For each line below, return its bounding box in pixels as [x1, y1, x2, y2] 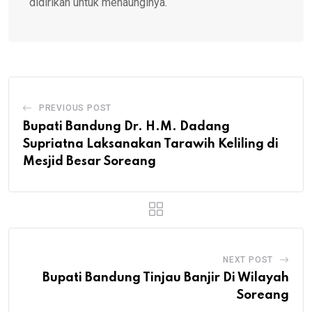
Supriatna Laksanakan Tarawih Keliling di [23, 137, 279, 150]
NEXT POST [222, 254, 274, 265]
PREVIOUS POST [38, 102, 112, 113]
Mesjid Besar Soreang [23, 155, 156, 168]
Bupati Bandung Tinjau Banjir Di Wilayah [42, 271, 289, 284]
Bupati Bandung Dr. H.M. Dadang [23, 120, 230, 133]
